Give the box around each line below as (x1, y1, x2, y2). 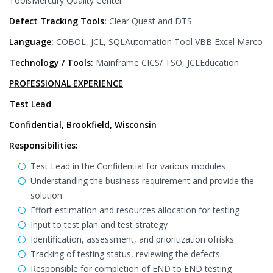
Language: (9, 36, 56, 48)
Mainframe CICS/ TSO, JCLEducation (96, 57, 239, 68)
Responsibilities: (9, 140, 78, 151)
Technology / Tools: (9, 57, 96, 68)
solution (30, 190, 62, 201)
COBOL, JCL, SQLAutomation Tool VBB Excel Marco (56, 36, 263, 48)
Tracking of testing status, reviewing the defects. (30, 248, 222, 260)
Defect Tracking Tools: (9, 15, 109, 27)
